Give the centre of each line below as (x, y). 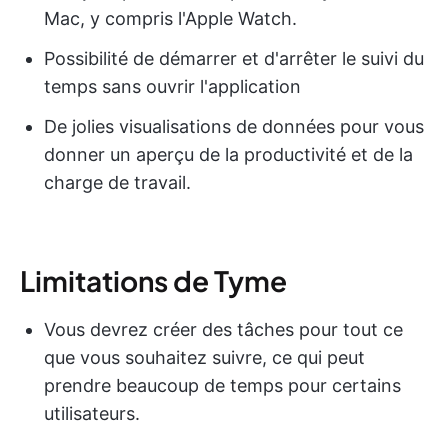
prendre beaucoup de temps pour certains (222, 386)
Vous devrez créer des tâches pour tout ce (223, 330)
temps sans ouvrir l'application (172, 87)
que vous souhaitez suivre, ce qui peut (204, 358)
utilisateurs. (92, 414)
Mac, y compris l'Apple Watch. (170, 19)
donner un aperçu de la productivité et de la (228, 155)
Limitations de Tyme (153, 281)
